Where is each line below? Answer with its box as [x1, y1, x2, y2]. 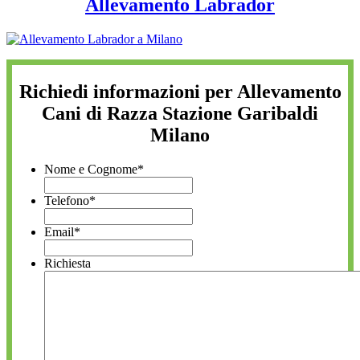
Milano [150, 125, 210, 146]
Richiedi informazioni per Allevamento [18, 81, 342, 103]
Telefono [44, 193, 89, 207]
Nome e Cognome [44, 162, 137, 176]
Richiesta [44, 256, 91, 270]
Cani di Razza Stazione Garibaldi [42, 103, 318, 125]
